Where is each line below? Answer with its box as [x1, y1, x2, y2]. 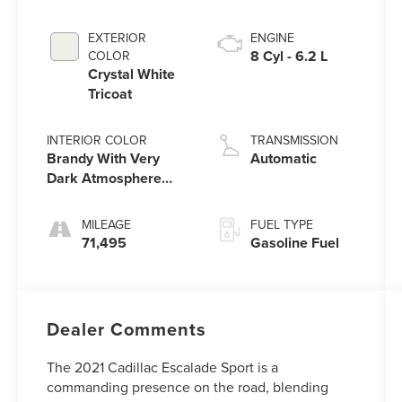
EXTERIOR [88, 29, 147, 48]
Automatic [249, 148, 317, 170]
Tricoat [88, 83, 133, 105]
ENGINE [249, 29, 294, 48]
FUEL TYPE [249, 215, 313, 234]
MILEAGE [82, 215, 132, 234]
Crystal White [88, 64, 176, 85]
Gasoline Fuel [249, 232, 339, 254]
